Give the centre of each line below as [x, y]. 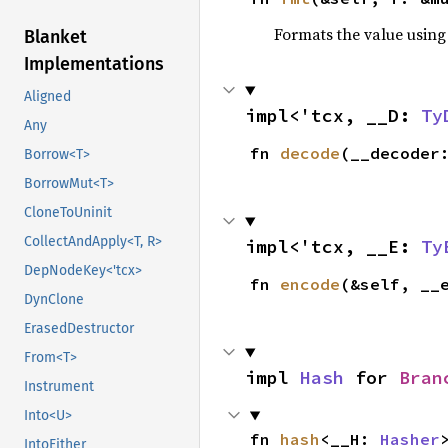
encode [309, 284]
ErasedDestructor [79, 329]
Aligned [47, 97]
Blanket [55, 37]
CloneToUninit [68, 213]
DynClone [54, 300]
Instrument [59, 387]
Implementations [94, 64]
